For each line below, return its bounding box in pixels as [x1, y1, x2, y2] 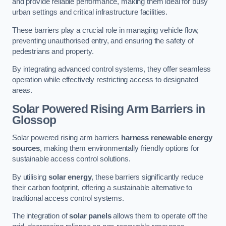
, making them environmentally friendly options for [39, 144, 199, 153]
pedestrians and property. [12, 47, 94, 55]
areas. [12, 86, 33, 95]
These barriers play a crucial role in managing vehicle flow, [12, 26, 199, 34]
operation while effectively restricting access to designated [12, 76, 199, 84]
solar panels [69, 212, 111, 220]
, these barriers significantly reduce [91, 173, 204, 181]
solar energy [48, 173, 92, 181]
